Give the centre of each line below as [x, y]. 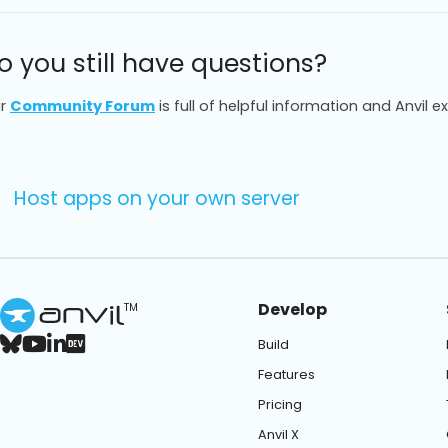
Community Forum [82, 105]
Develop [292, 310]
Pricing [279, 405]
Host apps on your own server [157, 198]
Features [286, 375]
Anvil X [278, 435]
